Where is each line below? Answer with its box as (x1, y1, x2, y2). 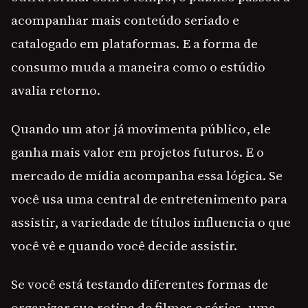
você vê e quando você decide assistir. (11, 236, 237, 255)
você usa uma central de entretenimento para (11, 190, 287, 208)
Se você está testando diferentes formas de (11, 275, 268, 294)
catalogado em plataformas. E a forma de (11, 34, 258, 53)
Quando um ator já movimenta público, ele (11, 120, 271, 138)
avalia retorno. (11, 81, 100, 100)
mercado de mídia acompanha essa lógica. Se (11, 166, 283, 185)
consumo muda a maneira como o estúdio (11, 58, 265, 76)
